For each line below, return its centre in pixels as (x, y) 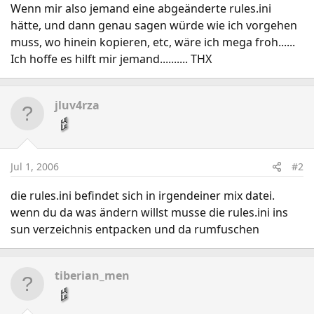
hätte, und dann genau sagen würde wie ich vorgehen (154, 25)
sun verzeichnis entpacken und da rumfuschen (135, 229)
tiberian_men (92, 275)
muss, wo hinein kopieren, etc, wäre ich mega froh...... (153, 42)
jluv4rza (77, 105)
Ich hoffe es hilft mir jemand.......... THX (111, 59)
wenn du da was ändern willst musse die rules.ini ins (149, 212)
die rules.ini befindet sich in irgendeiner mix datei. (143, 196)
